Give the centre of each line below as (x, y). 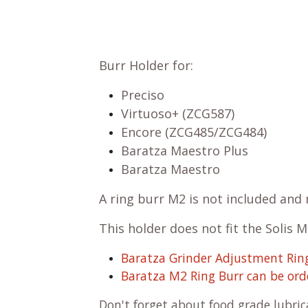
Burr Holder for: (146, 65)
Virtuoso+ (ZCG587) (178, 113)
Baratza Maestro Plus (185, 150)
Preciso (143, 95)
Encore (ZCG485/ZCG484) (194, 132)
